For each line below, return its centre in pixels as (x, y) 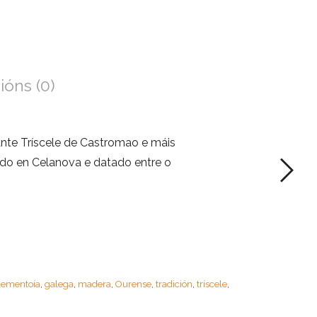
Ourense (133, 284)
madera (94, 284)
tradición (174, 284)
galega (59, 284)
